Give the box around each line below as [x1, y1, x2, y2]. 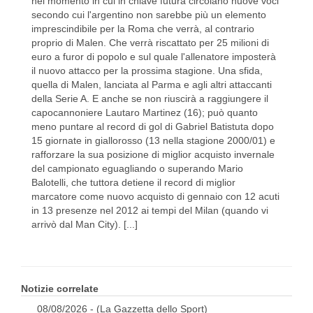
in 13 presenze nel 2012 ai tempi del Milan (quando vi [31, 205, 268, 217]
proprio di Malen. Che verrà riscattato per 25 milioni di [31, 37, 269, 49]
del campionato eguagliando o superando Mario [31, 163, 243, 175]
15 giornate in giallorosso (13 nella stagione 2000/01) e [31, 135, 275, 147]
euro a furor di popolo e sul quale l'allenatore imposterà [31, 51, 276, 63]
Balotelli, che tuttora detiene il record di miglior [31, 177, 235, 189]
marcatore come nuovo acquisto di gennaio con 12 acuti [31, 191, 279, 203]
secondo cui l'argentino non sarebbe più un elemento [31, 9, 266, 21]
